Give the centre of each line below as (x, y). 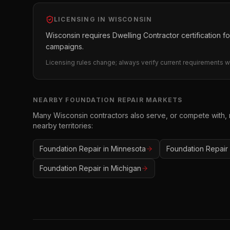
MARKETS (163, 100)
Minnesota (128, 149)
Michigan (126, 168)
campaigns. (65, 46)
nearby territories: (63, 126)
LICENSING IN (81, 19)
